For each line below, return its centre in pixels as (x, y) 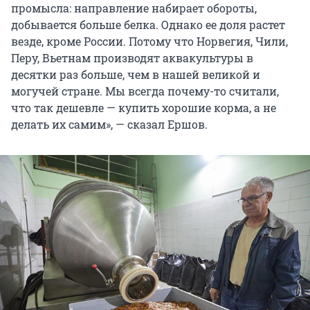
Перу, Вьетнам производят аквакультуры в (132, 57)
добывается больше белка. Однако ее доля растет (148, 24)
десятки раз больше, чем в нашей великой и (136, 74)
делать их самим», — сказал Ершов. (109, 124)
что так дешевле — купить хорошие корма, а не (144, 107)
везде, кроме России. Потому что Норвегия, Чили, (149, 41)
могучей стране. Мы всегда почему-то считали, (145, 91)
